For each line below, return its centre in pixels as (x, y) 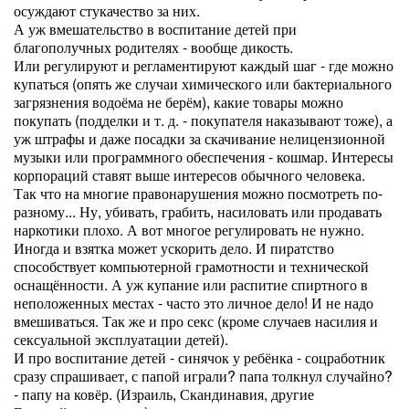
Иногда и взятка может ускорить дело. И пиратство (174, 248)
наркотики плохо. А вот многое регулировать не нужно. (189, 230)
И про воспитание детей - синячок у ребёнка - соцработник (199, 357)
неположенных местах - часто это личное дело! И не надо (194, 303)
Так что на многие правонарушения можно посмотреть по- (198, 193)
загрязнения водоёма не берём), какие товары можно (178, 102)
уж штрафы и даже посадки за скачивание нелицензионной (199, 138)
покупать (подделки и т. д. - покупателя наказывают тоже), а (203, 120)
